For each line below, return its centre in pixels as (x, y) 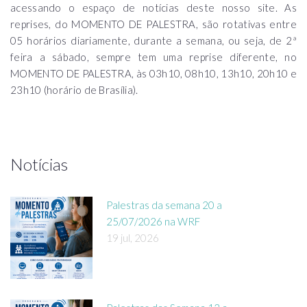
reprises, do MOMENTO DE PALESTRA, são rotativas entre (153, 24)
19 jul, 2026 (133, 238)
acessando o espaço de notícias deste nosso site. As (153, 8)
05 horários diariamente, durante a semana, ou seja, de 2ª (153, 40)
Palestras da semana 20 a (164, 205)
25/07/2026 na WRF (153, 221)
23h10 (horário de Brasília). (74, 90)
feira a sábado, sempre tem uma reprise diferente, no (153, 57)
